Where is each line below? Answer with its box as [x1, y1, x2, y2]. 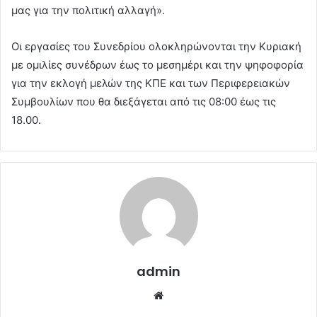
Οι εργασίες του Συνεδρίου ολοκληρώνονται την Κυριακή [11, 40, 301, 54]
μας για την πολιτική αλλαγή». [11, 4, 165, 18]
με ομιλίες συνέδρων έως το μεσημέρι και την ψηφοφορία [11, 58, 304, 72]
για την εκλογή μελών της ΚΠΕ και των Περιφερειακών [11, 76, 290, 91]
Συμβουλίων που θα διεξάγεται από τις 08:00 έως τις [11, 95, 276, 109]
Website [166, 288, 207, 302]
